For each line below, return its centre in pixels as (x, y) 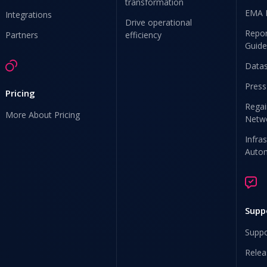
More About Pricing (43, 115)
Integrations (29, 15)
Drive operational (159, 22)
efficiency (144, 35)
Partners (22, 35)
